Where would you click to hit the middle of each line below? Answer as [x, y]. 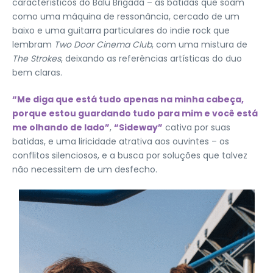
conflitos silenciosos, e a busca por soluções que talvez [130, 155]
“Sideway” [138, 127]
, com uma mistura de [200, 44]
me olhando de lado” [61, 127]
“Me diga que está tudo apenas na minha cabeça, [128, 99]
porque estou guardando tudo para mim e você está [135, 113]
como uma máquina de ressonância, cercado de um [126, 16]
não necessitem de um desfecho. [85, 169]
